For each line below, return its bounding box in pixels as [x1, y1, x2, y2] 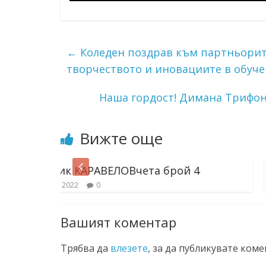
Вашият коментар [61, 213, 176, 231]
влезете [110, 241, 148, 255]
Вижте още [80, 127, 163, 149]
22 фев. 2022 [194, 179, 237, 190]
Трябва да [61, 241, 110, 255]
